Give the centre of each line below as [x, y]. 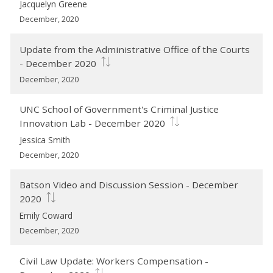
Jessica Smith [45, 140]
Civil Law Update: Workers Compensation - [114, 261]
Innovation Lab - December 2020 [93, 123]
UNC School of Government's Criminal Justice [119, 109]
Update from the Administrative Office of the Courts [135, 49]
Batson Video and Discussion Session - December [129, 185]
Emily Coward [46, 216]
